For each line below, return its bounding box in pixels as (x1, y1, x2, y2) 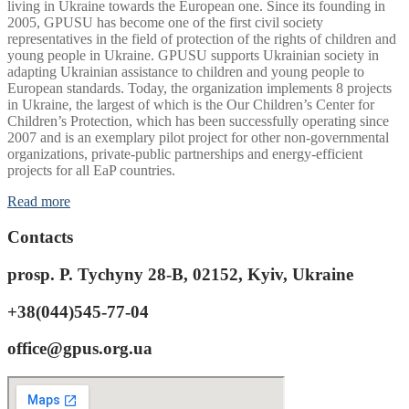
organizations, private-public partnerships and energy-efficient (7, 146, 362, 163)
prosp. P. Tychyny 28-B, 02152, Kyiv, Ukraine (7, 264, 353, 284)
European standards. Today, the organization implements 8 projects (7, 80, 392, 97)
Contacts (7, 227, 73, 247)
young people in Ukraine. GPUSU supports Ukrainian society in (7, 47, 379, 64)
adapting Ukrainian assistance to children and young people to (7, 64, 364, 80)
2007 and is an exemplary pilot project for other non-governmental (7, 130, 389, 146)
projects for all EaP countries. (7, 163, 175, 179)
